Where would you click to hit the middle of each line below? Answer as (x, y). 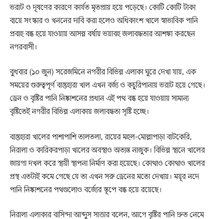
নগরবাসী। (23, 46)
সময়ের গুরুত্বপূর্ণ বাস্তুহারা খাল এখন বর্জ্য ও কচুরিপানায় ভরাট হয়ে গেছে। (108, 85)
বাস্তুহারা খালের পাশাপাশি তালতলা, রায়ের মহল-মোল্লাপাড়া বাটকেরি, (101, 136)
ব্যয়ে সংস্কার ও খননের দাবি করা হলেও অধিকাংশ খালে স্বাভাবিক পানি (104, 20)
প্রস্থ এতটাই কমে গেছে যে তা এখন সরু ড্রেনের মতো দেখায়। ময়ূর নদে (104, 176)
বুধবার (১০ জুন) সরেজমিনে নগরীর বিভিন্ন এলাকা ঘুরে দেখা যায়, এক (103, 72)
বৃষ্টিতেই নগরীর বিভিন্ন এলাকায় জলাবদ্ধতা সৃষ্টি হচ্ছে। (79, 111)
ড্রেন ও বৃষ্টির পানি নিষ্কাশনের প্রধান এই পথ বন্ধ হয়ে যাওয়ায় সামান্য (99, 98)
